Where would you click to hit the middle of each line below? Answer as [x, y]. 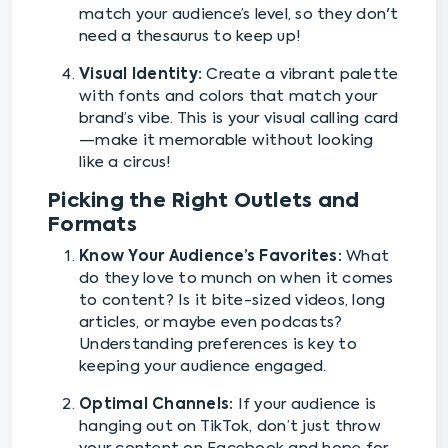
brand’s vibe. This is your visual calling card [239, 119]
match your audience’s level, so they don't [239, 15]
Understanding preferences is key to [218, 345]
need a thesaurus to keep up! [190, 37]
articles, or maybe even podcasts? [211, 323]
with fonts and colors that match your [228, 97]
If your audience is [305, 405]
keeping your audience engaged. [203, 367]
